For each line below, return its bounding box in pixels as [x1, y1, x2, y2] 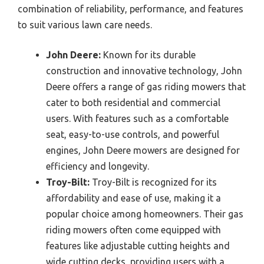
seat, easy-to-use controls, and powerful [46, 129, 219, 140]
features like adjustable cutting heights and [46, 240, 230, 252]
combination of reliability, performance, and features [18, 4, 243, 15]
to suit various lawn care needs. [18, 19, 152, 31]
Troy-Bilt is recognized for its [90, 177, 217, 188]
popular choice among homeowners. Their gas [46, 209, 243, 220]
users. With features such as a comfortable [46, 113, 229, 124]
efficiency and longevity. [46, 161, 149, 172]
